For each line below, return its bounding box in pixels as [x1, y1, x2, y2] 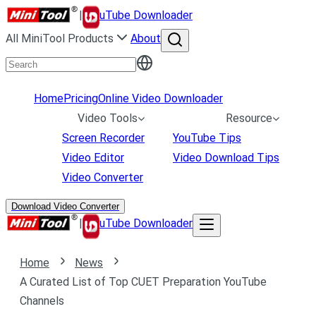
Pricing [63, 92, 98, 105]
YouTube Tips [173, 131, 241, 145]
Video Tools [78, 111, 138, 125]
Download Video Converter [11, 201, 119, 212]
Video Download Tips [173, 151, 279, 164]
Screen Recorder [62, 131, 145, 145]
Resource [226, 111, 272, 125]
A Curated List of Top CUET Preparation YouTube [20, 275, 267, 288]
